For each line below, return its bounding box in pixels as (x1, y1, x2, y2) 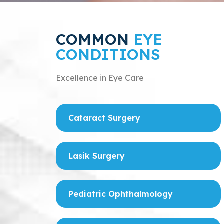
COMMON (56, 30, 129, 49)
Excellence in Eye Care (56, 73, 144, 83)
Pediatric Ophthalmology (68, 189, 173, 199)
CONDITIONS (56, 45, 160, 64)
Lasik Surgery (68, 151, 125, 161)
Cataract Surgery (68, 113, 140, 123)
